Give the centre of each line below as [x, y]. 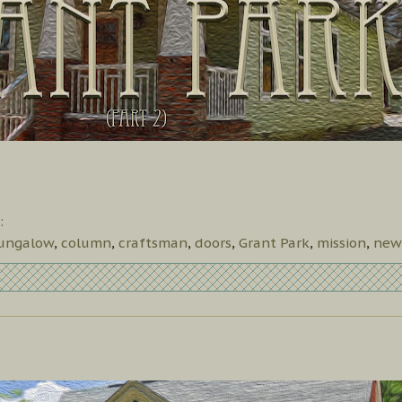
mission [341, 243]
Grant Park [274, 243]
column [86, 243]
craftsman [153, 243]
